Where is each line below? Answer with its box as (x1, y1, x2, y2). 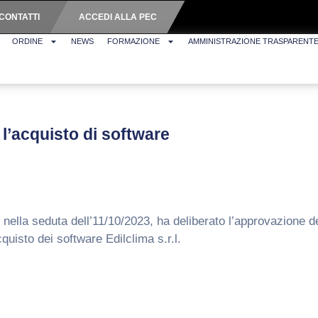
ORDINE (12, 37, 43, 45)
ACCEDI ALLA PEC (78, 12, 157, 22)
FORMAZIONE (107, 37, 160, 45)
